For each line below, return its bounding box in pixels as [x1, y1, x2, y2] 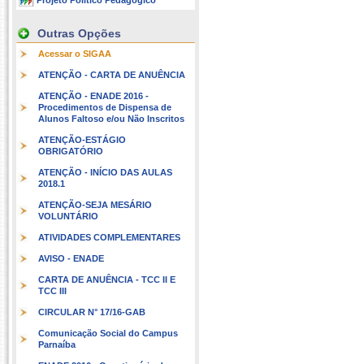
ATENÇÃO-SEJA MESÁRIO [38, 200, 152, 210]
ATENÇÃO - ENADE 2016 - [38, 91, 149, 101]
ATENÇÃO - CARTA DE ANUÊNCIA [38, 70, 185, 80]
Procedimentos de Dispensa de [38, 102, 171, 112]
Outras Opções [37, 27, 121, 40]
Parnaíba [38, 340, 76, 349]
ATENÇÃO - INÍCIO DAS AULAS [38, 167, 172, 177]
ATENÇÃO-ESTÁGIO [38, 135, 126, 145]
